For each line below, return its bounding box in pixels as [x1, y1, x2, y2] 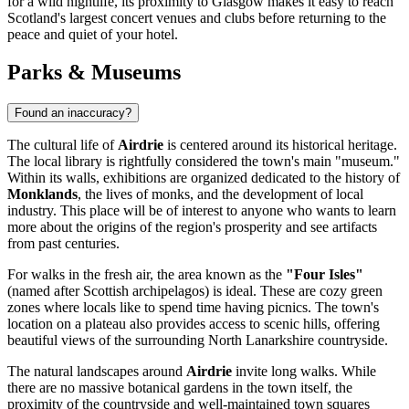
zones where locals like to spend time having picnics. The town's [7, 299, 379, 316]
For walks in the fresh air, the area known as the [7, 267, 286, 283]
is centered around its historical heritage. [163, 137, 397, 153]
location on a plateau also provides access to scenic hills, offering [7, 316, 380, 332]
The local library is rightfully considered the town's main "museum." [7, 153, 400, 170]
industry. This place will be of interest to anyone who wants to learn [7, 203, 396, 219]
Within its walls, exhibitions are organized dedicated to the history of [7, 170, 400, 186]
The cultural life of [7, 137, 118, 153]
